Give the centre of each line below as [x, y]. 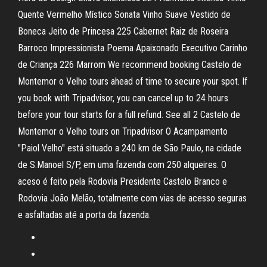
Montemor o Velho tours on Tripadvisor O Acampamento [123, 131]
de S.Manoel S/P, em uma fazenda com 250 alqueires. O [122, 165]
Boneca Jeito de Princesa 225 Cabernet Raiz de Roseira [123, 31]
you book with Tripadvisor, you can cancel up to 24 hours [123, 98]
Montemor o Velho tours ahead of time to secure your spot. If [133, 81]
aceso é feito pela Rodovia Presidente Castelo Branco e [122, 181]
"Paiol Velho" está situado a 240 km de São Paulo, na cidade [130, 148]
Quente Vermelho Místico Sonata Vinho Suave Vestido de [124, 15]
